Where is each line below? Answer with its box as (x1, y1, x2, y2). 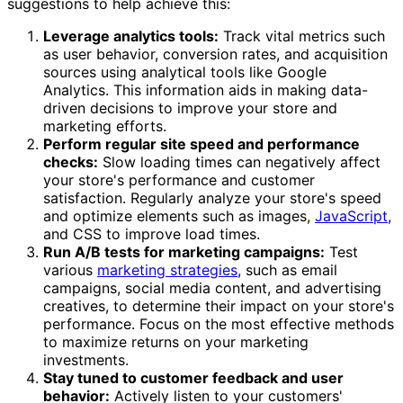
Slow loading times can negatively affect (98, 152, 381, 171)
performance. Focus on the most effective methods (43, 314, 394, 333)
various (43, 260, 97, 279)
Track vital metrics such (219, 26, 385, 45)
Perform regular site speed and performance (43, 134, 360, 153)
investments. (43, 350, 129, 369)
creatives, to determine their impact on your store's (43, 296, 394, 315)
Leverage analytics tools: (43, 26, 219, 45)
